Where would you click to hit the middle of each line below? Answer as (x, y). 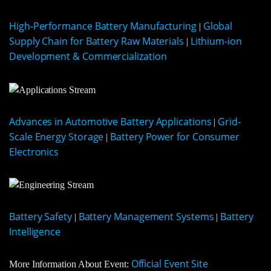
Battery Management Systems (146, 213)
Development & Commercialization (88, 55)
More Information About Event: (70, 261)
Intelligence (35, 228)
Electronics (34, 149)
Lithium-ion (216, 40)
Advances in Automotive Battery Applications (110, 119)
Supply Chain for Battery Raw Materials (96, 40)
